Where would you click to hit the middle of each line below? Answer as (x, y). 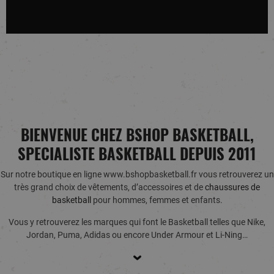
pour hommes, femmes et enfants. (157, 200)
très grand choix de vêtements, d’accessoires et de (109, 187)
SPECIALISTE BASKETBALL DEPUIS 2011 (137, 154)
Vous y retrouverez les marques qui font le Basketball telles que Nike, (137, 222)
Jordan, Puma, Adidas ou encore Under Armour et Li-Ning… (137, 235)
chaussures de (232, 187)
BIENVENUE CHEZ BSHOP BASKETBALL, (137, 135)
